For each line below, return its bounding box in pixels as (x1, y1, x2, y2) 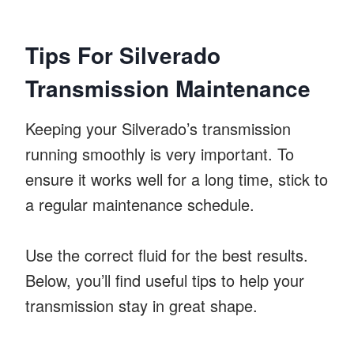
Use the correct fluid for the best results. (25, 243, 308, 266)
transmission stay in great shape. (25, 293, 258, 317)
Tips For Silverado (25, 38, 220, 71)
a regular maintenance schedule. (25, 192, 254, 216)
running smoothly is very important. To (25, 141, 294, 165)
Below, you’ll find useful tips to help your (25, 268, 304, 292)
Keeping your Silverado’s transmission (25, 116, 291, 140)
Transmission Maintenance (25, 71, 311, 104)
